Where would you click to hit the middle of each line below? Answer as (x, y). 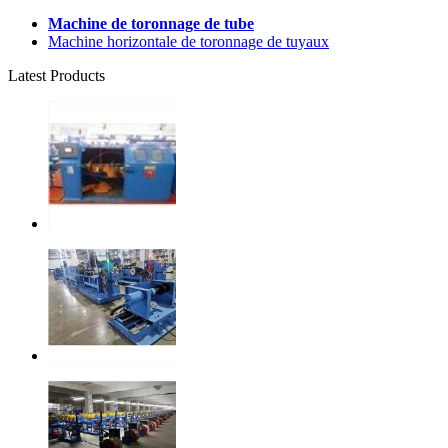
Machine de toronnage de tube (151, 23)
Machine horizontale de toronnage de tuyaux (188, 41)
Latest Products (56, 75)
